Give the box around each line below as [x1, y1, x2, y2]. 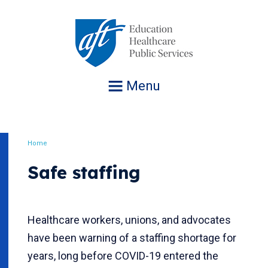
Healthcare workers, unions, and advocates [28, 214, 231, 226]
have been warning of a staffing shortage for [28, 232, 236, 244]
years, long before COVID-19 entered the [28, 249, 218, 262]
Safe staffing [28, 162, 141, 183]
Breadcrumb [28, 145, 113, 163]
